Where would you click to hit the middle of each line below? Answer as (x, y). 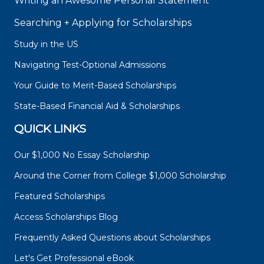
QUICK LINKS (50, 129)
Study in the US (46, 44)
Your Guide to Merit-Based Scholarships (96, 86)
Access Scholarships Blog (66, 217)
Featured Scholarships (61, 197)
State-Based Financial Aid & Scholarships (97, 106)
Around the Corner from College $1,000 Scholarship (120, 176)
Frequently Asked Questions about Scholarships (112, 238)
